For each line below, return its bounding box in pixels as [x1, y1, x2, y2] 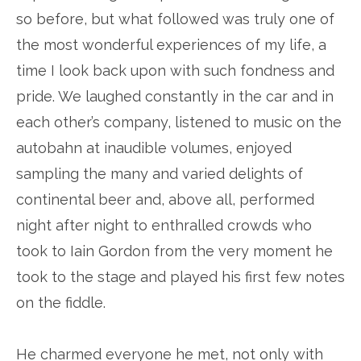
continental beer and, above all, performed [16, 191, 314, 208]
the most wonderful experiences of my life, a [16, 36, 326, 53]
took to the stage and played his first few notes [16, 268, 345, 285]
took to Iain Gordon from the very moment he [16, 243, 333, 259]
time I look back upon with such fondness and [16, 62, 334, 79]
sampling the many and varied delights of [16, 165, 303, 182]
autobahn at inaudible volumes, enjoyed [16, 139, 292, 156]
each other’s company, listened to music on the [16, 114, 342, 131]
